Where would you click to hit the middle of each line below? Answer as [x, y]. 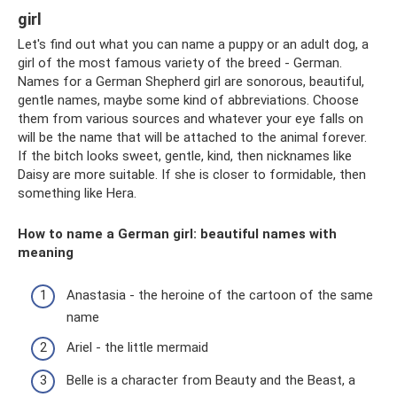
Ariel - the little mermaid [137, 347]
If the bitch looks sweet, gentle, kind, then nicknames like [185, 156]
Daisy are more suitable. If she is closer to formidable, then [192, 174]
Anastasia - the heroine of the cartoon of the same [220, 295]
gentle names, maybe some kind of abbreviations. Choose [188, 100]
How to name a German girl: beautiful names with [177, 234]
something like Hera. [77, 193]
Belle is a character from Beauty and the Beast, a [211, 380]
